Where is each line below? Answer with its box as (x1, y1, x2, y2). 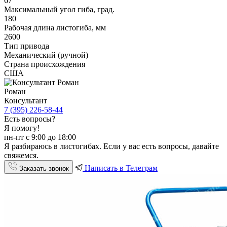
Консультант (4, 96, 47, 105)
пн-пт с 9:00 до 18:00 (4, 132, 76, 141)
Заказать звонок (17, 164, 69, 172)
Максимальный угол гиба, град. (4, 5, 115, 14)
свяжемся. (4, 150, 39, 160)
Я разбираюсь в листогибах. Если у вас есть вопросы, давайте (4, 141, 219, 150)
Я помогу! (4, 123, 40, 132)
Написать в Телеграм (83, 163, 158, 172)
